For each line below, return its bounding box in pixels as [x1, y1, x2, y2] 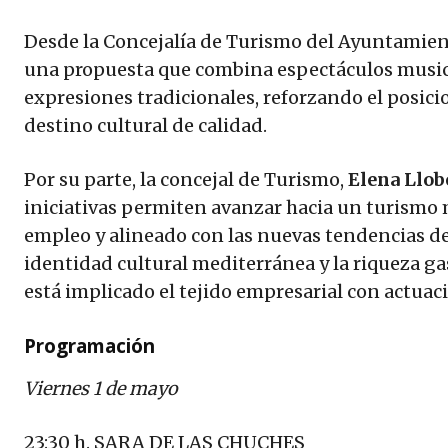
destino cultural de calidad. [24, 114, 267, 138]
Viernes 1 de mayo [24, 377, 178, 401]
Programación [24, 333, 155, 360]
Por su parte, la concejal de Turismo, [24, 168, 348, 192]
